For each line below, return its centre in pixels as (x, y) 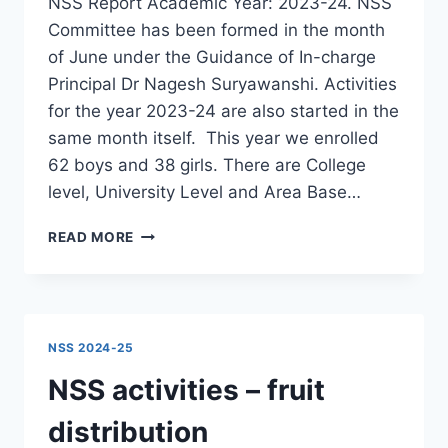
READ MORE (91, 237)
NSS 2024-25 (91, 348)
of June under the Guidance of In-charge (212, 57)
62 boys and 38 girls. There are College (207, 165)
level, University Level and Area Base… (204, 192)
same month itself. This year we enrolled (213, 138)
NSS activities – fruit (186, 390)
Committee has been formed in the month (216, 30)
